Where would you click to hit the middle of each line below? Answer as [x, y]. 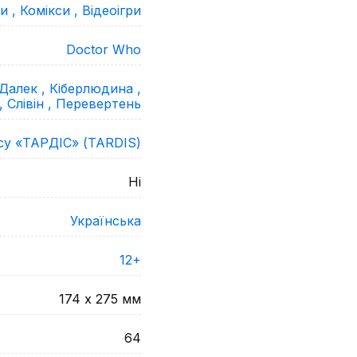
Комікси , [51, 10]
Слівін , [31, 104]
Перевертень [98, 104]
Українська [106, 221]
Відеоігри [112, 10]
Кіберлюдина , [95, 88]
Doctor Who [104, 49]
